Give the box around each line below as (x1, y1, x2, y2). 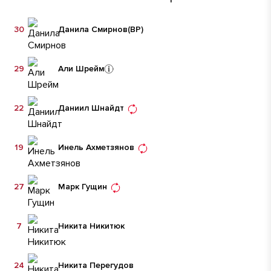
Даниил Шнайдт (58, 102, 124, 113)
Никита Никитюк (58, 220, 125, 231)
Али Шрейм (58, 63, 104, 74)
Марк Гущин (58, 181, 107, 192)
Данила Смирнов (58, 24, 128, 34)
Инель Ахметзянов (58, 142, 134, 152)
